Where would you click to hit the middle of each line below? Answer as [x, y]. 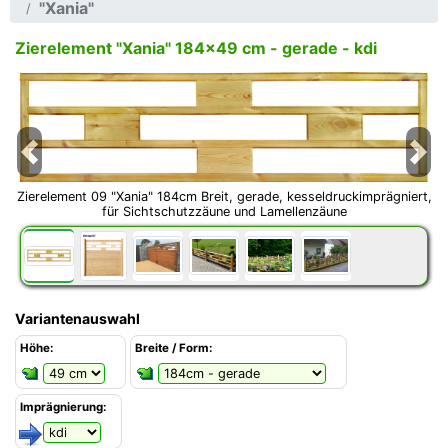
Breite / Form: [173, 347]
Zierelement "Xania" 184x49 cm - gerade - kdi [196, 48]
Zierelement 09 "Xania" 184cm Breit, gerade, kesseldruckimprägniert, [224, 196]
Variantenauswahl [77, 318]
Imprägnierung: [63, 406]
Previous [55, 158]
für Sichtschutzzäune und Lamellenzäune [224, 211]
